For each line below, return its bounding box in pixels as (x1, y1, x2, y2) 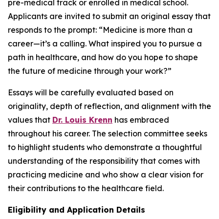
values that (8, 115, 52, 125)
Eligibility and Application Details (8, 205, 145, 215)
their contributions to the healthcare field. (8, 183, 164, 193)
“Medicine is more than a (99, 25, 193, 35)
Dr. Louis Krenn (52, 115, 112, 125)
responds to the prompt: (8, 25, 99, 35)
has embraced (112, 115, 169, 125)
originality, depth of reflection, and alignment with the (8, 101, 211, 111)
